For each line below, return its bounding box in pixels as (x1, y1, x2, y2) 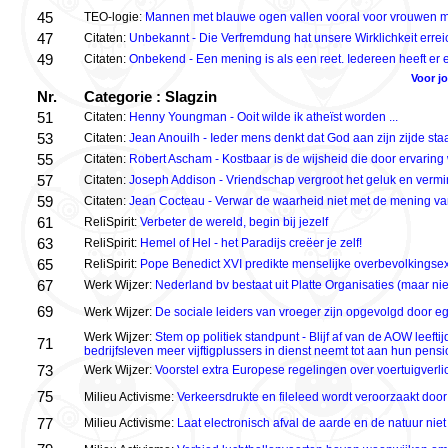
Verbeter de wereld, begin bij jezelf (140, 215, 328, 229)
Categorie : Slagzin (84, 88, 217, 105)
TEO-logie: (84, 10, 145, 24)
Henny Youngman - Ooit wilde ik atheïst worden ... (129, 110, 398, 124)
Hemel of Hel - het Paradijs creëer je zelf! (140, 236, 362, 250)
